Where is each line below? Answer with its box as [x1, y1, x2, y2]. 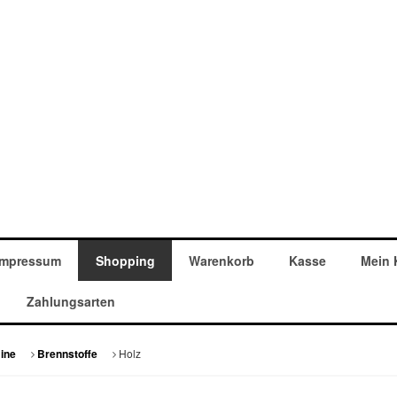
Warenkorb [189, 252, 255, 270]
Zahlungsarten [26, 292, 115, 311]
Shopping [95, 252, 155, 270]
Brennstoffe [36, 346, 97, 362]
